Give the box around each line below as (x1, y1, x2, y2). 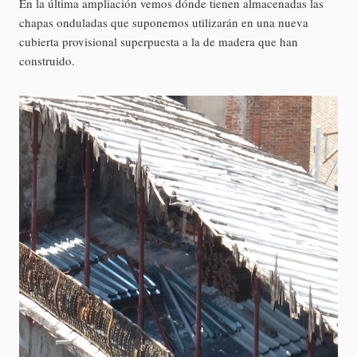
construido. (19, 52, 75, 69)
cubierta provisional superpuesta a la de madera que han (19, 33, 298, 49)
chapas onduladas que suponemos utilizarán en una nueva (19, 14, 308, 30)
